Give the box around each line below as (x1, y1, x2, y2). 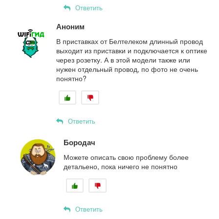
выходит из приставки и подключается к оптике (56, 45, 207, 55)
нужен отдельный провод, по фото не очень (56, 64, 198, 74)
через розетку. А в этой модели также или (56, 54, 190, 65)
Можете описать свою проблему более (64, 152, 189, 162)
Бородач (64, 136, 95, 148)
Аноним (56, 21, 85, 32)
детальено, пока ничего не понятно (64, 161, 177, 171)
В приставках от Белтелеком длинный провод (56, 36, 203, 46)
